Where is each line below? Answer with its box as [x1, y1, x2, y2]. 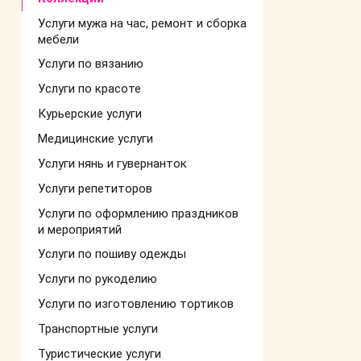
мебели [38, 32, 79, 47]
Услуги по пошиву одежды [38, 247, 186, 261]
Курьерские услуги [38, 106, 142, 121]
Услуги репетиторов [38, 181, 152, 196]
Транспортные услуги [38, 322, 158, 336]
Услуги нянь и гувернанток [38, 156, 187, 171]
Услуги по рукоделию [38, 272, 157, 286]
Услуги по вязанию [38, 56, 143, 71]
